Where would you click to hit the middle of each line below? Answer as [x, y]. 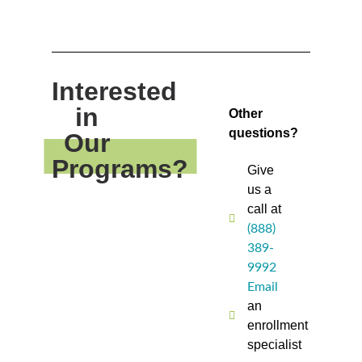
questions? [264, 133]
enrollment [277, 326]
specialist [274, 345]
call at [264, 209]
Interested [114, 92]
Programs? [120, 169]
